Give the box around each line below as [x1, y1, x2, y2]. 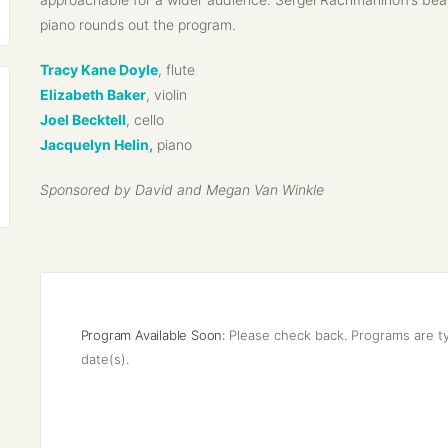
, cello [125, 111, 164, 129]
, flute [157, 61, 195, 79]
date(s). [80, 351, 129, 368]
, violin [145, 86, 187, 104]
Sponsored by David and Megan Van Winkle [39, 181, 324, 199]
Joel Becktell [39, 111, 126, 129]
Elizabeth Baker [39, 86, 146, 104]
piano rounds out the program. [39, 16, 236, 34]
